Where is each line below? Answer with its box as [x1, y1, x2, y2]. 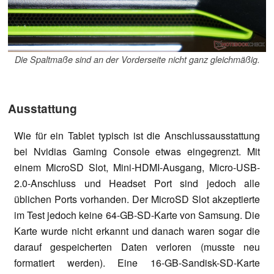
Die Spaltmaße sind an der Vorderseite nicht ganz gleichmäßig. [14, 53, 260, 65]
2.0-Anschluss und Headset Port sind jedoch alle [14, 176, 260, 190]
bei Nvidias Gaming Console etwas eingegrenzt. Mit [14, 144, 260, 158]
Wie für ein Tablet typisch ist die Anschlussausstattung [14, 128, 260, 143]
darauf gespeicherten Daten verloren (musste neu [14, 239, 260, 254]
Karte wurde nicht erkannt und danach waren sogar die [14, 223, 260, 238]
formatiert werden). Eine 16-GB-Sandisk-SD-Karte [14, 255, 260, 270]
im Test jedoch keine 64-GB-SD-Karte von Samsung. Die [14, 207, 260, 222]
